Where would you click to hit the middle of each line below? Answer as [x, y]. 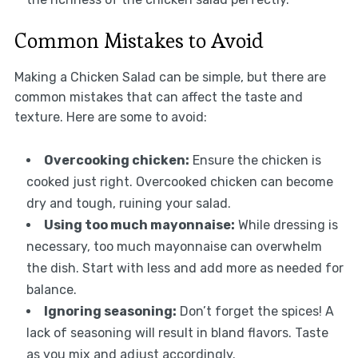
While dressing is [286, 225]
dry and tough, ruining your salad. [128, 204]
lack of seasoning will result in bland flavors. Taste [177, 333]
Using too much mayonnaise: [139, 225]
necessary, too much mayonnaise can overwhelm [174, 247]
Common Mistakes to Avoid [139, 41]
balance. [51, 290]
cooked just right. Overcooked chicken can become [179, 182]
